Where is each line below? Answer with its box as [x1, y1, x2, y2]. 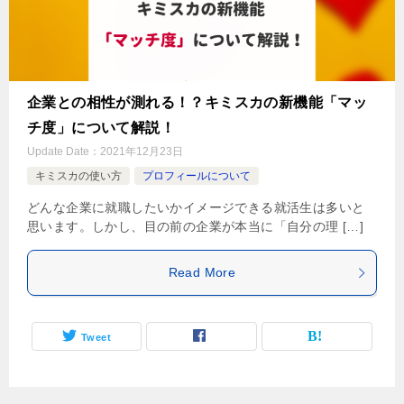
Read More [168, 265, 236, 280]
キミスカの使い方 [35, 170, 122, 183]
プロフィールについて [142, 170, 251, 183]
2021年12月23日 [100, 145, 183, 159]
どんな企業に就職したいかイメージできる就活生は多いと [27, 200, 365, 216]
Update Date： [27, 145, 100, 159]
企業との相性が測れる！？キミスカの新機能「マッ [27, 95, 368, 111]
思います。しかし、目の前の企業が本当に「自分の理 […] [27, 219, 364, 234]
